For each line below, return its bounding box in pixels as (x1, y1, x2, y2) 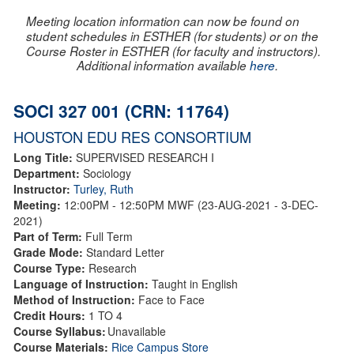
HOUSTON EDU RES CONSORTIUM (13, 126, 251, 147)
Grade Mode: (13, 243, 86, 260)
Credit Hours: (13, 307, 88, 323)
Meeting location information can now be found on (26, 12, 299, 29)
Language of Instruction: (13, 275, 149, 292)
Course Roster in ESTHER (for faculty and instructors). (26, 42, 321, 59)
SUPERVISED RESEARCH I (76, 149, 214, 165)
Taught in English (149, 275, 238, 292)
